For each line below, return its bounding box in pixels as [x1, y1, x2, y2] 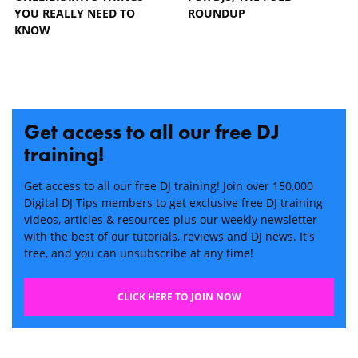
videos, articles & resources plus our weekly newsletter [24, 211, 317, 227]
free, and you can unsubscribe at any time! [24, 245, 253, 261]
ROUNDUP [188, 5, 246, 21]
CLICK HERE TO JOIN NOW [117, 289, 241, 304]
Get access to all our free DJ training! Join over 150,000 [24, 177, 313, 193]
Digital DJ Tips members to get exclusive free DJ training [24, 194, 323, 210]
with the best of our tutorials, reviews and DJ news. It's [24, 228, 315, 244]
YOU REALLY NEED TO [14, 5, 135, 21]
